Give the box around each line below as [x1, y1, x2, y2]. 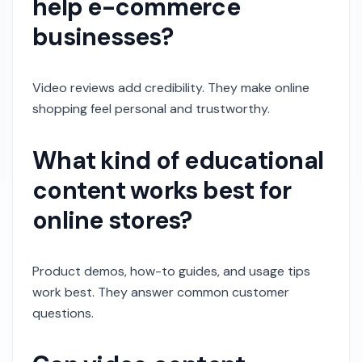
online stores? [32, 204, 192, 236]
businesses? [32, 21, 173, 53]
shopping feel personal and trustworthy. [32, 100, 270, 117]
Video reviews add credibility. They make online [32, 79, 309, 96]
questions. [32, 305, 94, 322]
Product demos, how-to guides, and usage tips [32, 263, 310, 280]
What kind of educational [32, 145, 323, 176]
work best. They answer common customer [32, 284, 289, 301]
